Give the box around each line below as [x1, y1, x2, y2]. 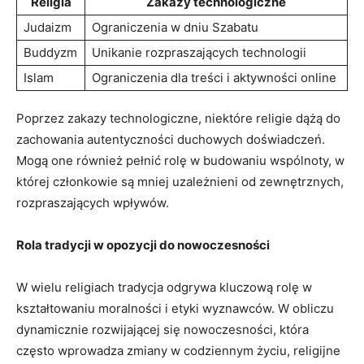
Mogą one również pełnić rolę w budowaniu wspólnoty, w [16, 152, 344, 168]
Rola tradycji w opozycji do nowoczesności [16, 236, 270, 253]
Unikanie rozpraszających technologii [92, 44, 306, 60]
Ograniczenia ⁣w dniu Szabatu [92, 19, 258, 35]
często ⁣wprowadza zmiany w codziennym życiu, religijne [16, 342, 340, 358]
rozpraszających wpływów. [16, 194, 169, 210]
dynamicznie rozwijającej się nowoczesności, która [16, 321, 309, 337]
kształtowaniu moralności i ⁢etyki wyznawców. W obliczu [16, 300, 334, 316]
